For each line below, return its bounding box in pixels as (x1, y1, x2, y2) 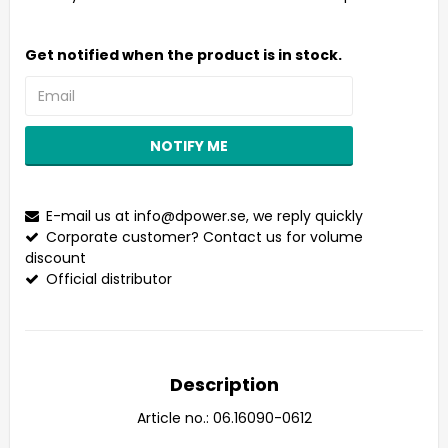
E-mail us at (46, 206, 134, 226)
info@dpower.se (134, 206, 246, 226)
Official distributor (46, 269, 172, 289)
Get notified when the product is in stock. (25, 45, 342, 65)
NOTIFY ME (150, 136, 228, 156)
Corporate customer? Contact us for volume (46, 227, 363, 247)
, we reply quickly (246, 206, 363, 226)
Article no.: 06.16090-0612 (136, 408, 312, 428)
